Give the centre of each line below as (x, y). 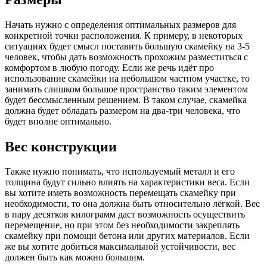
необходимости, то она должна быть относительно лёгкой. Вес (132, 204)
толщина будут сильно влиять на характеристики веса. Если (127, 182)
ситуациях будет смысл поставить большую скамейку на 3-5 (127, 46)
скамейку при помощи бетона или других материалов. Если (127, 236)
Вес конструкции (61, 146)
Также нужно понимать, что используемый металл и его (120, 172)
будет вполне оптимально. (58, 121)
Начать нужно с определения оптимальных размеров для (120, 24)
